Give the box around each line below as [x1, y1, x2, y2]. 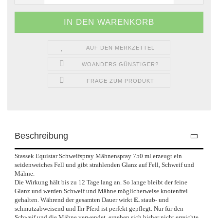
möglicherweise [118, 187, 161, 195]
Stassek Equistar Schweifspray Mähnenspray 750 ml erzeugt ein [15, 152, 182, 160]
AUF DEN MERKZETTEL [86, 44, 155, 51]
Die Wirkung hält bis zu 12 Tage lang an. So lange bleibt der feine [15, 178, 187, 186]
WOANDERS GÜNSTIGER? [82, 61, 159, 67]
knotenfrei [161, 187, 188, 195]
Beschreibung [15, 130, 68, 141]
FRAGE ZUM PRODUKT [86, 77, 154, 84]
